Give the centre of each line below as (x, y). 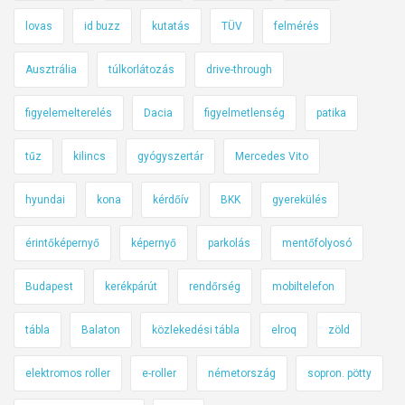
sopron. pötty (339, 374)
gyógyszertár (170, 157)
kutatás (171, 27)
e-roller (159, 374)
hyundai (45, 200)
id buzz (102, 27)
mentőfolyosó (317, 244)
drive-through (239, 70)
